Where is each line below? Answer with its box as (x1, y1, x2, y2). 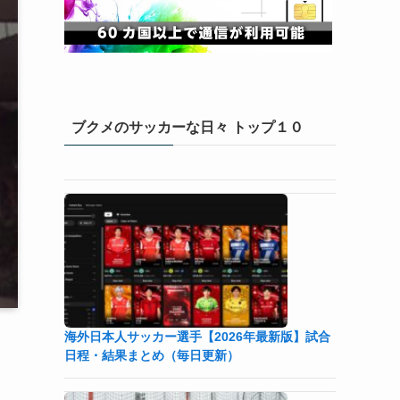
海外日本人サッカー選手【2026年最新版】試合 (64, 329, 330, 344)
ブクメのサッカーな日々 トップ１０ (71, 120, 304, 135)
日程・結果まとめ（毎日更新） (64, 348, 239, 362)
